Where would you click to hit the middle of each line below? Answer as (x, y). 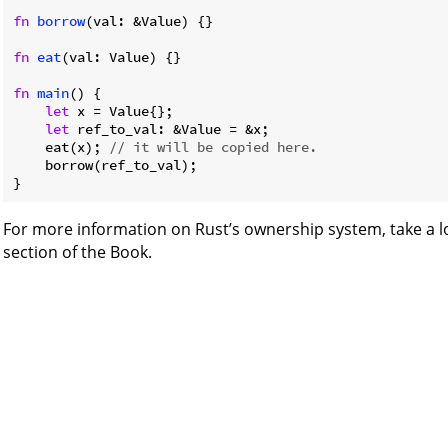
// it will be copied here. (213, 146)
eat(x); (61, 146)
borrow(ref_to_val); (105, 164)
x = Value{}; (121, 110)
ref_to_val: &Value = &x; (169, 128)
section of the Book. (77, 251)
